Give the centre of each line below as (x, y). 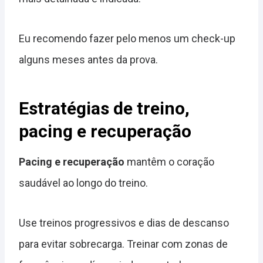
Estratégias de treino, (104, 108)
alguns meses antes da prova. (88, 60)
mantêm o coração (169, 162)
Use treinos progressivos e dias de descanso (124, 223)
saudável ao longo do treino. (83, 183)
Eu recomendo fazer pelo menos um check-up (127, 38)
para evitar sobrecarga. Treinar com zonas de (123, 244)
